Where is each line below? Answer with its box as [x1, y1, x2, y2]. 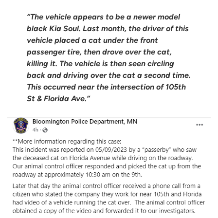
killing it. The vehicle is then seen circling [27, 58, 174, 68]
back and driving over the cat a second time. [27, 70, 191, 80]
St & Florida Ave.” [27, 93, 90, 103]
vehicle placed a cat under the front [27, 35, 158, 45]
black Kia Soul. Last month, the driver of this [27, 23, 189, 33]
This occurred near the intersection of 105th [27, 82, 186, 91]
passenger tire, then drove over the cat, [27, 47, 172, 56]
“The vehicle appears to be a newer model [27, 12, 180, 21]
